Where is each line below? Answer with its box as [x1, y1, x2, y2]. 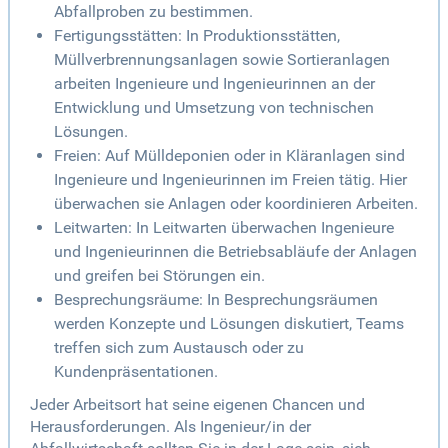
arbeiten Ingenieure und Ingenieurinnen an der [54, 74, 375, 94]
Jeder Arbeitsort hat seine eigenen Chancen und [30, 395, 365, 415]
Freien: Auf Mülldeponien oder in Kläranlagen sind [54, 146, 405, 166]
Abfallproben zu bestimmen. [54, 2, 253, 22]
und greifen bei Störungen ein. [54, 266, 265, 286]
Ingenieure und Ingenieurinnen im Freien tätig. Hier [54, 170, 407, 190]
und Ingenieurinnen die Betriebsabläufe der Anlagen [54, 242, 417, 262]
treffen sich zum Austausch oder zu [54, 338, 304, 358]
